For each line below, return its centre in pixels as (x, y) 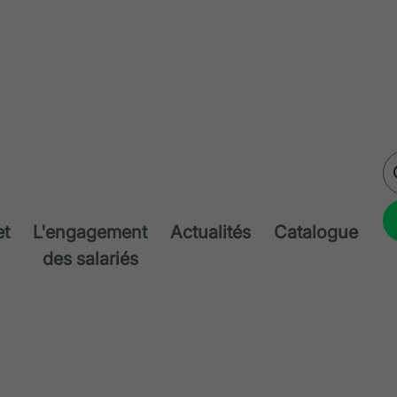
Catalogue (316, 232)
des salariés (90, 258)
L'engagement (90, 232)
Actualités (210, 232)
